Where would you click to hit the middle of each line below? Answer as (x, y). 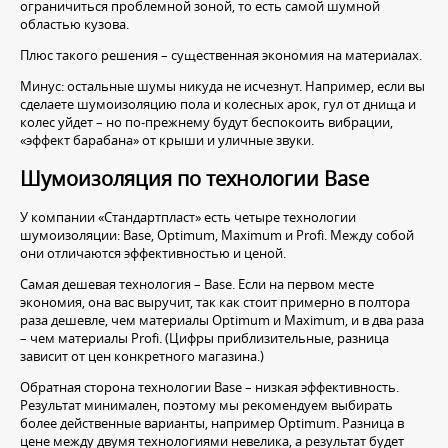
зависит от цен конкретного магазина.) (142, 355)
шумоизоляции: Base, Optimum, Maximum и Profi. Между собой (217, 234)
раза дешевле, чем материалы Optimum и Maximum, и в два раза (222, 319)
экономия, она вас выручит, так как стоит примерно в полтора (215, 301)
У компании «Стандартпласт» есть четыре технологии (188, 216)
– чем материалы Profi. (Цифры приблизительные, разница (204, 337)
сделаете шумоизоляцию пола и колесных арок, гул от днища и (218, 104)
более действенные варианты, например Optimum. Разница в (212, 422)
